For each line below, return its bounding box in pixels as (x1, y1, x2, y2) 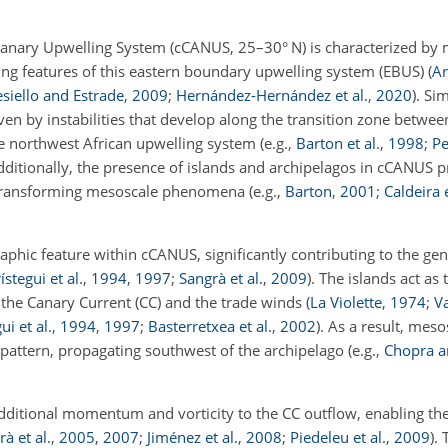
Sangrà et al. (179, 268, 263, 288)
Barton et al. (296, 133, 380, 153)
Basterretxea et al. (148, 316, 272, 336)
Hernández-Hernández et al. (176, 85, 368, 105)
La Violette (310, 292, 382, 312)
